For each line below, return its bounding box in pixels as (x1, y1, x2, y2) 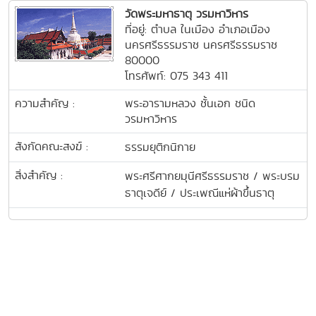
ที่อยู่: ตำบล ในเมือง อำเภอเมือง (125, 21, 270, 38)
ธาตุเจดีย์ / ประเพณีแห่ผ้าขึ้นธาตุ (125, 185, 274, 202)
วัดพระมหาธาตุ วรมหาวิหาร (125, 6, 248, 23)
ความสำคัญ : (15, 95, 75, 112)
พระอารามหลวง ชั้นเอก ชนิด (125, 95, 255, 112)
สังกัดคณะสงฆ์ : (15, 138, 88, 155)
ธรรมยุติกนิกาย (125, 139, 195, 156)
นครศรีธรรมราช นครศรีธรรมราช (125, 37, 277, 54)
